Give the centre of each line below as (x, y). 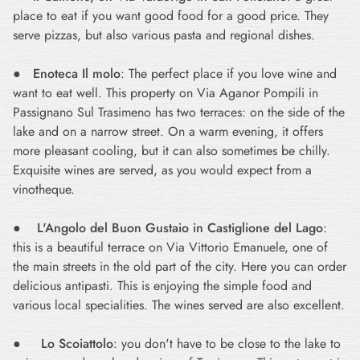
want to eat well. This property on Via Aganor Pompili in (166, 93)
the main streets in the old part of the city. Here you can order (180, 266)
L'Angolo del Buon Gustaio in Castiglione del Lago (180, 228)
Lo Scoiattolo (77, 344)
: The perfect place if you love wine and (229, 74)
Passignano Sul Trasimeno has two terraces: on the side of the (179, 112)
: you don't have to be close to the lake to (227, 344)
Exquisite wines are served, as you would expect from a (162, 170)
